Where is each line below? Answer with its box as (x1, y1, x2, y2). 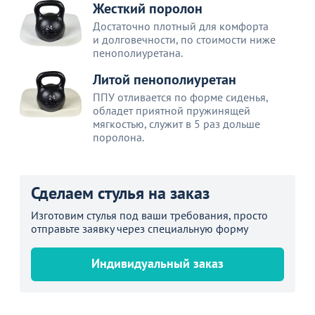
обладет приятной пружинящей (93, 103, 250, 117)
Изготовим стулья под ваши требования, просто (31, 207, 268, 222)
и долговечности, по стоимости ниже (93, 32, 276, 46)
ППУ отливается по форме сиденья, (93, 89, 268, 104)
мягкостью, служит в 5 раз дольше (93, 116, 260, 131)
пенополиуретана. (93, 45, 183, 60)
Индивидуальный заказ (91, 255, 224, 271)
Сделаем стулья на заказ (31, 181, 210, 204)
